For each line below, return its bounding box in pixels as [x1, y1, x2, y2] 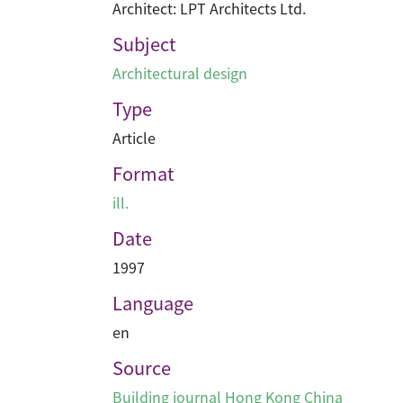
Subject [112, 31, 176, 57]
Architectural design [112, 62, 247, 84]
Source [112, 354, 171, 381]
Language [112, 290, 193, 316]
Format [112, 160, 175, 186]
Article [112, 127, 156, 148]
